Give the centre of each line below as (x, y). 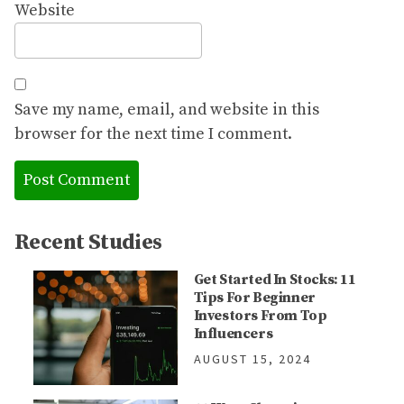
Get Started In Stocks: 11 (275, 280)
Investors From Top (260, 316)
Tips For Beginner (254, 298)
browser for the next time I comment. (153, 134)
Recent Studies (88, 243)
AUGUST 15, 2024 (252, 359)
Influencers (233, 334)
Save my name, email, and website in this (167, 110)
